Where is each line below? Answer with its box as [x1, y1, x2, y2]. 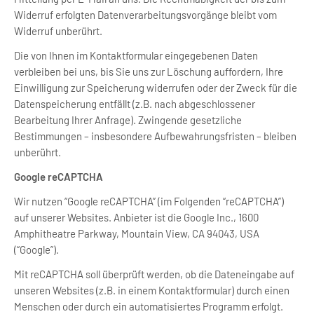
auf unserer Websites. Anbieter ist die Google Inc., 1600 [14, 211, 259, 224]
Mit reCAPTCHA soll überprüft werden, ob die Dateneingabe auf [14, 268, 294, 280]
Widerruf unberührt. [14, 25, 102, 37]
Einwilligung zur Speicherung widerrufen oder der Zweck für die [14, 81, 297, 94]
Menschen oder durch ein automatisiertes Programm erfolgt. [14, 300, 283, 313]
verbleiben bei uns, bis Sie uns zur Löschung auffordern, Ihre [14, 65, 283, 78]
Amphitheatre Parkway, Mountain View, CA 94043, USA [14, 227, 259, 240]
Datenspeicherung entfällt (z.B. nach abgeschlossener [14, 97, 255, 110]
